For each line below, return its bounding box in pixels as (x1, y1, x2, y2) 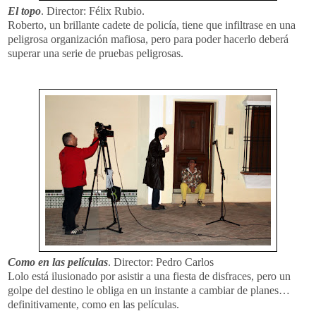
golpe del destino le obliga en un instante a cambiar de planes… (8, 284, 290, 296)
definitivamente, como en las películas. (8, 298, 179, 310)
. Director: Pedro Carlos (108, 255, 214, 268)
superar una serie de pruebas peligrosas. (8, 47, 183, 59)
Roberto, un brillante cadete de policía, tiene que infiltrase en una (8, 18, 296, 31)
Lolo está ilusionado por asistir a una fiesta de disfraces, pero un (8, 269, 291, 282)
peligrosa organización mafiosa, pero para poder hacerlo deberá (8, 32, 288, 45)
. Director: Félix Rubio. (41, 4, 145, 17)
